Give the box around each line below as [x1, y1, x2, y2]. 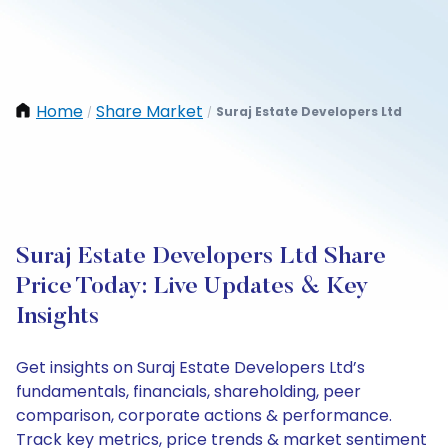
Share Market [96, 100, 203, 123]
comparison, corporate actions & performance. [16, 404, 392, 427]
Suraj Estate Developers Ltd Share [16, 245, 386, 269]
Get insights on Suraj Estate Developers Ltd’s [16, 356, 365, 379]
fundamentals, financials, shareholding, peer [16, 380, 361, 403]
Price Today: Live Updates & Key [16, 275, 369, 299]
